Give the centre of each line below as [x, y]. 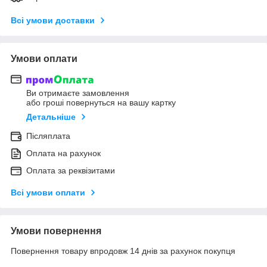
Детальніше [51, 117]
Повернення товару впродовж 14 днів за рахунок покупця [123, 251]
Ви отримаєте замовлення [78, 93]
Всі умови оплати [48, 193]
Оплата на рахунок [63, 153]
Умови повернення [56, 231]
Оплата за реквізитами [71, 171]
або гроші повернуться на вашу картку [101, 103]
